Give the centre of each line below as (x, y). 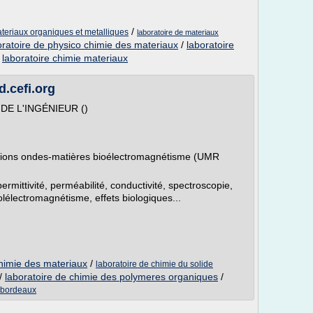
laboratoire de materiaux (178, 32)
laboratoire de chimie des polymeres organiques (111, 277)
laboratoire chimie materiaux (65, 58)
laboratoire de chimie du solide (154, 264)
